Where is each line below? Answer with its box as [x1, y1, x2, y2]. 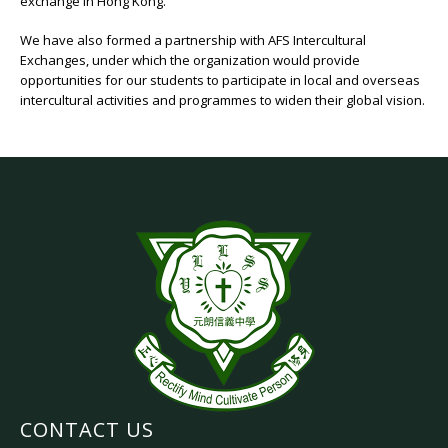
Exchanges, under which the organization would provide [20, 50, 360, 69]
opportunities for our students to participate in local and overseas [20, 70, 420, 89]
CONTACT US [20, 415, 154, 443]
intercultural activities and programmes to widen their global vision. [20, 90, 425, 109]
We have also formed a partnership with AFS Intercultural [20, 30, 366, 49]
